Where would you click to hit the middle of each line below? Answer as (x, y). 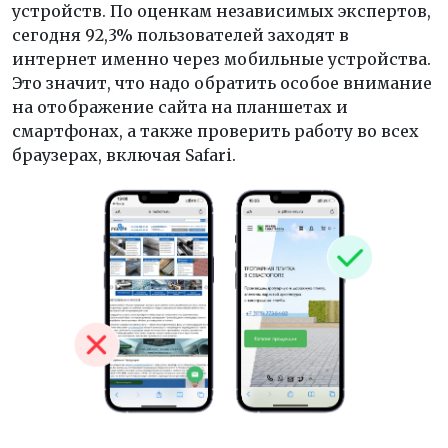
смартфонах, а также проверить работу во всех (215, 131)
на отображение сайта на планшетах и (180, 107)
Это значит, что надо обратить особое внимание (222, 83)
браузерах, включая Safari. (124, 155)
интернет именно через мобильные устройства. (221, 59)
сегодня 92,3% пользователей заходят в (180, 35)
